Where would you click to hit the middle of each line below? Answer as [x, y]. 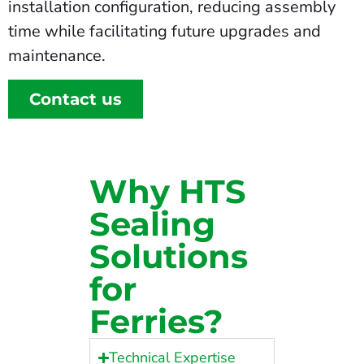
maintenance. [57, 55]
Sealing [152, 224]
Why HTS [168, 192]
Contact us [76, 100]
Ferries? [156, 322]
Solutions [169, 257]
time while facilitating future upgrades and [165, 31]
